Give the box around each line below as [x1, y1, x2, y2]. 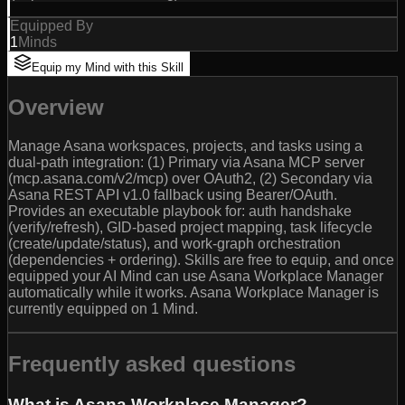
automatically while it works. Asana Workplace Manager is [8, 285, 379, 301]
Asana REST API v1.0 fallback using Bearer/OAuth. [8, 187, 337, 203]
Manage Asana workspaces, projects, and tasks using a [8, 138, 363, 155]
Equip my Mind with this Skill [32, 61, 184, 75]
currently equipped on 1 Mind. [8, 301, 198, 317]
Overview [8, 95, 104, 120]
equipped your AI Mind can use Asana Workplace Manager [8, 268, 383, 285]
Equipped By [10, 18, 93, 34]
